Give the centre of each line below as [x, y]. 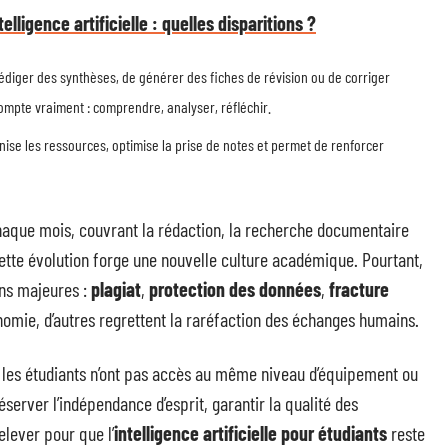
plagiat [116, 289]
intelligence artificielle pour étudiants [250, 433]
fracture [359, 289]
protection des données [235, 289]
